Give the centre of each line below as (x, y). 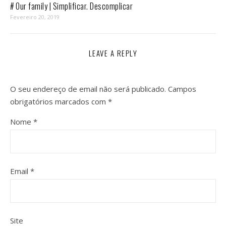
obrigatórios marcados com (59, 101)
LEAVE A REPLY (113, 53)
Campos (182, 89)
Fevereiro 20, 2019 (35, 17)
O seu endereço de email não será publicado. (88, 89)
